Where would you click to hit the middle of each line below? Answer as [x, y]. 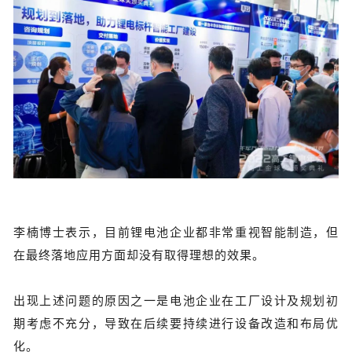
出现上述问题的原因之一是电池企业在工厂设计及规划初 [176, 301]
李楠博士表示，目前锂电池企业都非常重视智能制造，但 [176, 233]
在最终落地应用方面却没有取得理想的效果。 [139, 255]
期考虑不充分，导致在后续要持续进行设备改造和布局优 [176, 324]
